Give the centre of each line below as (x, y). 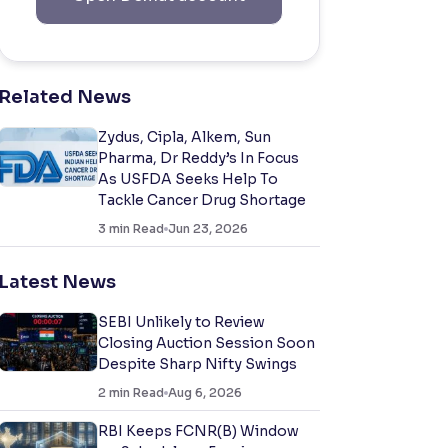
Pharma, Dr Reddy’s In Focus (198, 158)
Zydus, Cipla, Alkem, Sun (184, 137)
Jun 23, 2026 (208, 228)
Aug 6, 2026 (205, 392)
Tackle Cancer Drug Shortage (202, 200)
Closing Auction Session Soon (206, 343)
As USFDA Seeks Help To (188, 179)
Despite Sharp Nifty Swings (197, 364)
